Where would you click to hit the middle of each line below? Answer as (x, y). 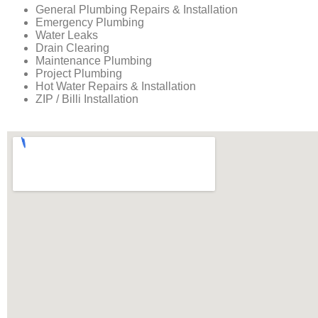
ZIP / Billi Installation (87, 99)
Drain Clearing (72, 48)
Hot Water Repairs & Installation (116, 87)
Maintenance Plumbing (94, 61)
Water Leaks (67, 35)
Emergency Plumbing (90, 23)
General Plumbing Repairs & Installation (137, 10)
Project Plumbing (79, 74)
